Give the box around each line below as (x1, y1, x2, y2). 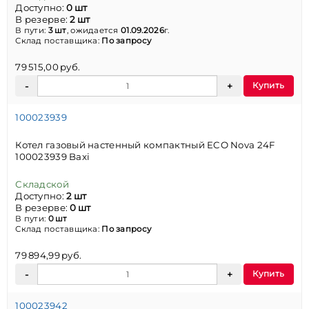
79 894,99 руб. (15, 250, 82, 261)
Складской (15, 178, 69, 190)
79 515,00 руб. (15, 61, 81, 73)
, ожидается (66, 25, 121, 35)
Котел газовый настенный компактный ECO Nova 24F (15, 139, 275, 150)
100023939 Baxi (15, 150, 90, 162)
